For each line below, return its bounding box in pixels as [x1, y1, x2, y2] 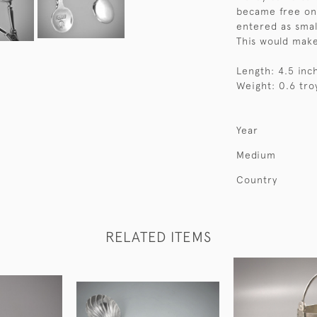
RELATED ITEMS [105, 229, 212, 245]
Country [236, 174, 277, 185]
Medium [236, 149, 276, 161]
